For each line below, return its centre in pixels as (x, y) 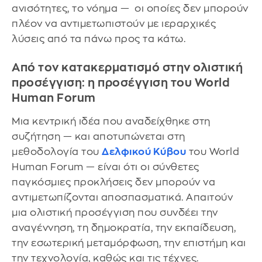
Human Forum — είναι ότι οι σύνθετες (106, 167)
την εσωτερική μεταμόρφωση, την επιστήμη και (129, 243)
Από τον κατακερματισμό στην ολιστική (127, 68)
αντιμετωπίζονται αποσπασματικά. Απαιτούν (122, 198)
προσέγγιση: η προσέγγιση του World (121, 83)
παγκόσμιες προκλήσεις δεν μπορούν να (113, 182)
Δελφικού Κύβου (144, 152)
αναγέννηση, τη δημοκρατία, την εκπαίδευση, (124, 228)
